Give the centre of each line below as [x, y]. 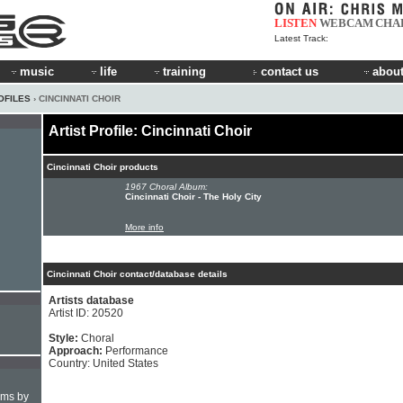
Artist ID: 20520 [86, 313]
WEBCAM [346, 23]
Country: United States [103, 363]
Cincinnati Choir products [103, 167]
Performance [137, 351]
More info [144, 227]
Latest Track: [301, 38]
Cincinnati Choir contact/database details [137, 274]
